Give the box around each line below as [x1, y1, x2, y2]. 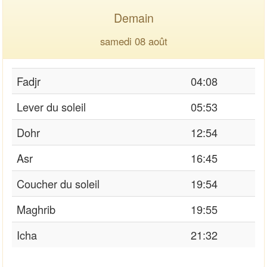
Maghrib [17, 201, 55, 217]
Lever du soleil [17, 98, 86, 114]
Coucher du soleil [17, 175, 100, 191]
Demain [113, 8, 154, 26]
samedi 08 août [100, 33, 167, 48]
